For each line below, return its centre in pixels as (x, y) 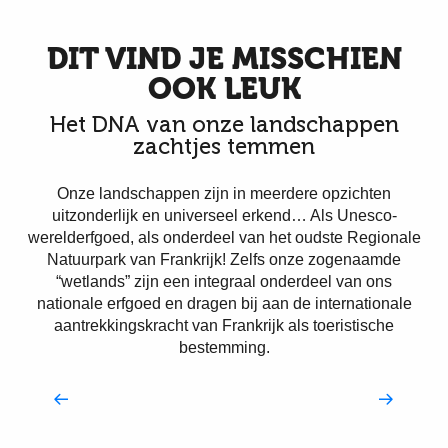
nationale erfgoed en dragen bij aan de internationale (224, 303)
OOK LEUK (224, 89)
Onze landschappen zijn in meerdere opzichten (224, 193)
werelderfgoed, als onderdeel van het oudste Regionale (224, 237)
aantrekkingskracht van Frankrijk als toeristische (224, 325)
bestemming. (224, 347)
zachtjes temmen (224, 146)
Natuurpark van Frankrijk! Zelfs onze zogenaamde (224, 259)
